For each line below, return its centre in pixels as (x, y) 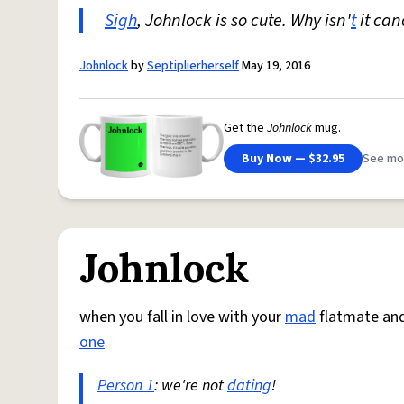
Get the (245, 128)
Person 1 (126, 386)
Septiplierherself (193, 66)
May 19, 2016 (275, 66)
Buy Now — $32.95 (293, 158)
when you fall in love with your (182, 317)
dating (249, 386)
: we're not (191, 386)
